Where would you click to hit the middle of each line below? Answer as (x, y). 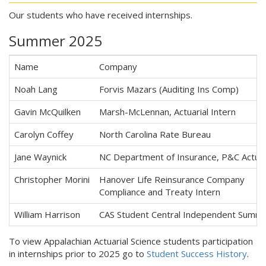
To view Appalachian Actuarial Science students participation (131, 241)
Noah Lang (37, 89)
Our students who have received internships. (101, 15)
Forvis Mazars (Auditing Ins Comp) (169, 89)
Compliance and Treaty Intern (160, 192)
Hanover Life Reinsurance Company (172, 179)
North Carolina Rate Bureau (155, 134)
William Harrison (47, 214)
